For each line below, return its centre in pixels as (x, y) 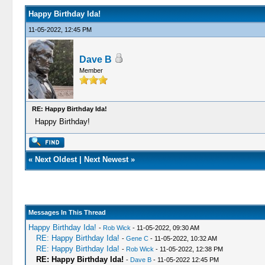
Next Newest (106, 159)
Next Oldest (56, 159)
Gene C (137, 238)
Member (91, 70)
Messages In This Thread (67, 212)
